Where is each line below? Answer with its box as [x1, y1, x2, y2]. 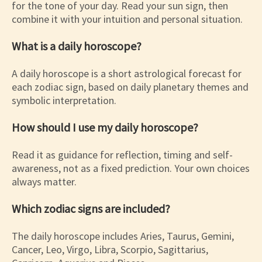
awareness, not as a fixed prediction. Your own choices [12, 161, 250, 175]
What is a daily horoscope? [12, 39, 142, 54]
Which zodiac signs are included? [12, 201, 170, 216]
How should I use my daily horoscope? [12, 120, 198, 135]
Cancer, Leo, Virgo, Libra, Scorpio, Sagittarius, [12, 243, 208, 257]
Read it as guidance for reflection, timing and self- [12, 148, 233, 162]
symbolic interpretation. [12, 94, 116, 108]
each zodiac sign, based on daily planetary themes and [12, 80, 249, 94]
